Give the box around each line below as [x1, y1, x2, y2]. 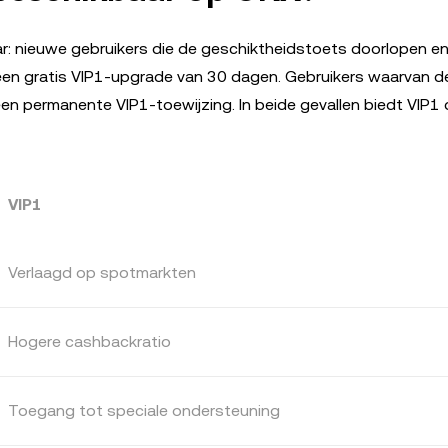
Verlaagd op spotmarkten [8, 263, 196, 282]
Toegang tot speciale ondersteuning [8, 401, 280, 420]
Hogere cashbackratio [8, 332, 171, 351]
